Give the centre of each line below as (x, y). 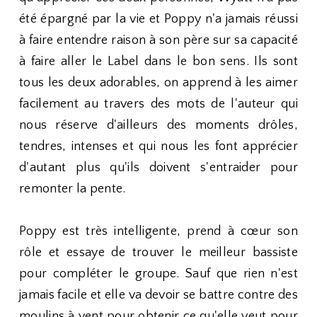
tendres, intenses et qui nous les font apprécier (158, 146)
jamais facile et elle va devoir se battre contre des (158, 295)
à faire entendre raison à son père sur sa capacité (158, 40)
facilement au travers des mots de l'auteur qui (158, 104)
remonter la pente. (73, 189)
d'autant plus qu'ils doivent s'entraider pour (158, 168)
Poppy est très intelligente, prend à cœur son (158, 231)
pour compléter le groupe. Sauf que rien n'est (158, 274)
